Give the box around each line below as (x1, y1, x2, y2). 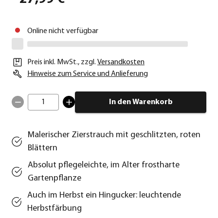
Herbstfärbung (27, 203, 82, 213)
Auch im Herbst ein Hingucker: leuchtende (27, 190, 182, 200)
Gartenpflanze (27, 173, 81, 183)
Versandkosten (97, 58, 145, 66)
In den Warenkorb (109, 98, 173, 106)
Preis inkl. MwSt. (27, 58, 78, 66)
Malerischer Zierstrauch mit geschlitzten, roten (27, 130, 200, 140)
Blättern (27, 143, 57, 153)
